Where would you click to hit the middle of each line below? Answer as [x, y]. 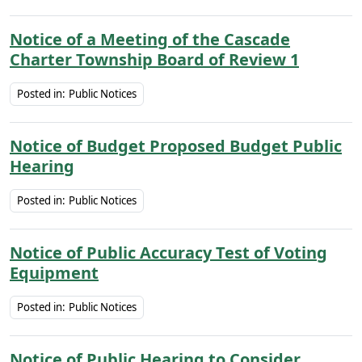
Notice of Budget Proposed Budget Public [176, 146]
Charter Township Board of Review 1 [154, 59]
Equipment [54, 273]
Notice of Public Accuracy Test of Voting [168, 253]
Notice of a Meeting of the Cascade [150, 39]
